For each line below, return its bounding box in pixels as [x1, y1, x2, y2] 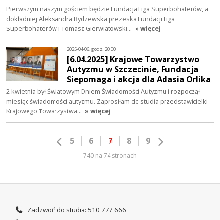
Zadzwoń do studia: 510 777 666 [26, 205, 126, 214]
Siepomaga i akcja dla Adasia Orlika [67, 73, 211, 85]
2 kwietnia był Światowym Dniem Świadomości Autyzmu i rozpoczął [6, 87, 200, 96]
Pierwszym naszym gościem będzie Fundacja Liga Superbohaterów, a [6, 4, 209, 14]
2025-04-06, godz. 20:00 [67, 45, 116, 52]
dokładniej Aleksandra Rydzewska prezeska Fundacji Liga [6, 14, 175, 24]
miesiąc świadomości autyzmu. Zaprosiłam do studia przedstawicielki [6, 97, 208, 106]
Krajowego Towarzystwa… [6, 107, 83, 116]
